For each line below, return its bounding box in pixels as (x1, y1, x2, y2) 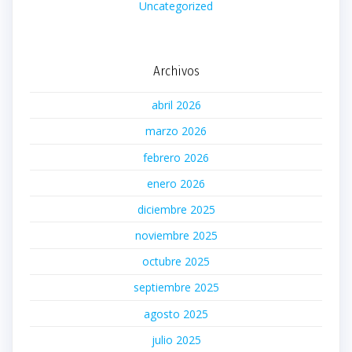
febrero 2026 (143, 149, 209, 165)
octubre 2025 (142, 254, 210, 269)
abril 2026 (151, 97, 201, 113)
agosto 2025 (144, 306, 208, 321)
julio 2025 (151, 332, 201, 347)
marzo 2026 (145, 123, 207, 139)
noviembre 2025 (134, 228, 218, 244)
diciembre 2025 (137, 201, 215, 217)
